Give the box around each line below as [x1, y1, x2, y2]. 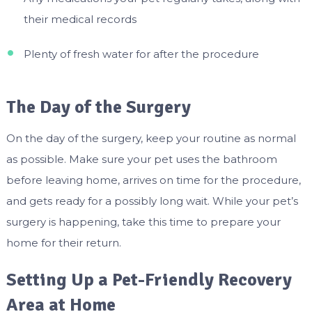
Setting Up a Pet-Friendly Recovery [6, 269, 292, 292]
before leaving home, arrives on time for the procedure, [6, 173, 301, 187]
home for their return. [6, 236, 121, 250]
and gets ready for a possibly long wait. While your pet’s [6, 194, 298, 208]
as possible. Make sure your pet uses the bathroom [6, 153, 277, 166]
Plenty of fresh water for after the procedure [23, 47, 259, 61]
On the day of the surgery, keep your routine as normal [6, 132, 296, 146]
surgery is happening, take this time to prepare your [6, 215, 281, 229]
